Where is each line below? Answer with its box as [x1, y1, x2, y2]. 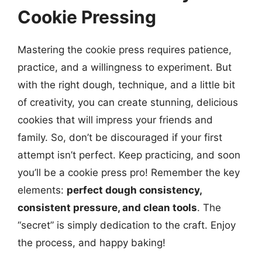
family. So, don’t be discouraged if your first [18, 131, 222, 143]
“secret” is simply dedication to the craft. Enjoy [18, 219, 236, 231]
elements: [18, 184, 67, 196]
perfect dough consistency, [67, 184, 202, 196]
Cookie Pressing [18, 6, 156, 27]
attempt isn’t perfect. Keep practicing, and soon [18, 149, 240, 161]
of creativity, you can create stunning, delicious [18, 96, 238, 108]
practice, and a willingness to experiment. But [18, 61, 232, 73]
